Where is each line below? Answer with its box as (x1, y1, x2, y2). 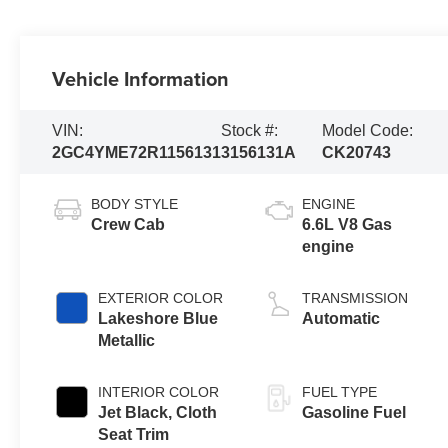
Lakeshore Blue (98, 310, 219, 328)
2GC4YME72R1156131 (52, 144, 222, 162)
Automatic (302, 310, 381, 328)
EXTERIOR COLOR (98, 290, 224, 307)
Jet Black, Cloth (98, 404, 218, 422)
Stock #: (221, 122, 279, 140)
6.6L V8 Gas (302, 216, 393, 234)
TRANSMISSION (302, 290, 409, 307)
